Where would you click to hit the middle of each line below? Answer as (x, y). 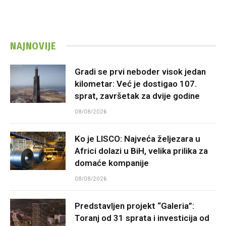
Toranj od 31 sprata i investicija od (142, 218)
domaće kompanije (112, 163)
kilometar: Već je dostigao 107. (136, 83)
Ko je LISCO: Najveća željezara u (137, 138)
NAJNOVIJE (33, 46)
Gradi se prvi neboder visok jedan (140, 71)
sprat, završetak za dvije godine (137, 96)
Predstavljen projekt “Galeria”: (134, 206)
